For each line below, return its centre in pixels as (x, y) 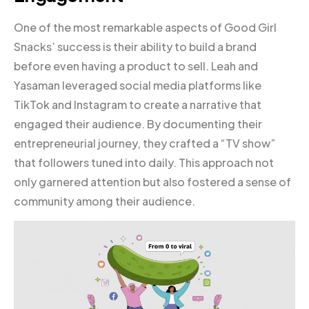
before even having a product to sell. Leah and (136, 66)
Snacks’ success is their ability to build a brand (135, 46)
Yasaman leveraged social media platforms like (138, 85)
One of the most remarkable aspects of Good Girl (145, 27)
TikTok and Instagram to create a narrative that (138, 104)
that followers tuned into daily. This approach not (144, 162)
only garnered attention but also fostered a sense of (152, 181)
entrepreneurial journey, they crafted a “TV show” (145, 143)
